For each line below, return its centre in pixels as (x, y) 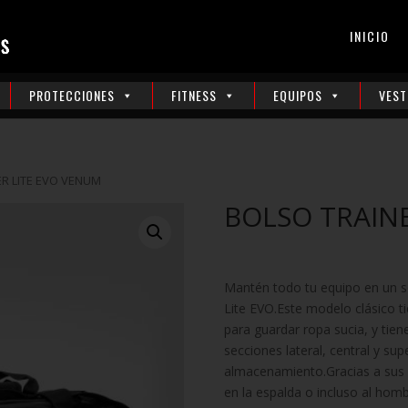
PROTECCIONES (72, 95)
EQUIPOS (298, 95)
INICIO (369, 36)
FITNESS (194, 95)
